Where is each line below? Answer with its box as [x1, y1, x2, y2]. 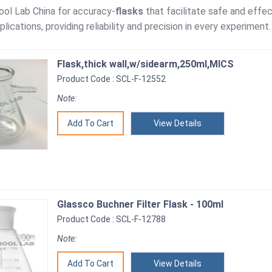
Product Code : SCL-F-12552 [57, 74, 166, 84]
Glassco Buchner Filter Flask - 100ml [57, 199, 223, 210]
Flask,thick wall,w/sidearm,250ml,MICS [57, 58, 234, 70]
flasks [115, 5, 143, 17]
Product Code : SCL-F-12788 [57, 214, 166, 224]
